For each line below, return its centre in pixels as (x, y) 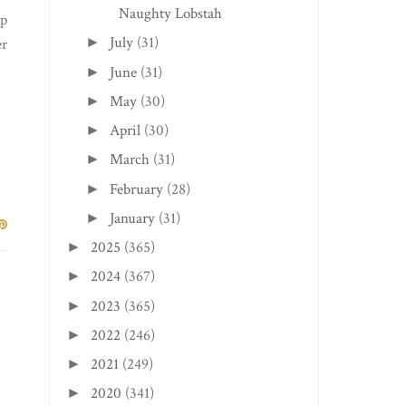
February (136, 189)
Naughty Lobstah (170, 14)
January (132, 218)
